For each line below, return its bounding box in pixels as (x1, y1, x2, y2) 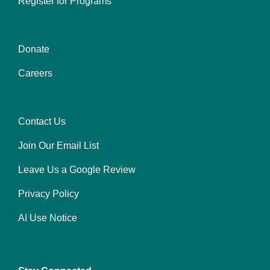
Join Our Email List (18, 140, 99, 151)
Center (18, 49, 49, 59)
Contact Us (18, 116, 66, 127)
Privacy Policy (18, 189, 79, 199)
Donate (18, 44, 49, 54)
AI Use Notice (18, 213, 77, 223)
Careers (18, 68, 52, 78)
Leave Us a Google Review (18, 165, 136, 175)
